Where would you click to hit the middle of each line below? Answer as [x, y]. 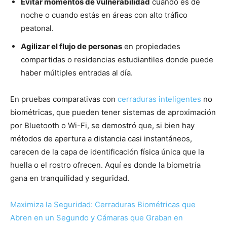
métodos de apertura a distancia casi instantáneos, [101, 139]
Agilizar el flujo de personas [71, 47]
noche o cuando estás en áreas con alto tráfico [104, 15]
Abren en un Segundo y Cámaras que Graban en [97, 218]
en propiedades [151, 47]
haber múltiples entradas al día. [77, 73]
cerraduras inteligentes [159, 99]
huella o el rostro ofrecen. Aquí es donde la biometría [105, 165]
